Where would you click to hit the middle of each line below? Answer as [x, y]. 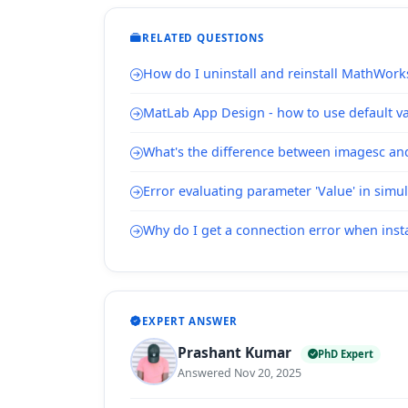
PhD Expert [346, 353]
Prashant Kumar [236, 352]
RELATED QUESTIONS [203, 38]
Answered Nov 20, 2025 [240, 372]
